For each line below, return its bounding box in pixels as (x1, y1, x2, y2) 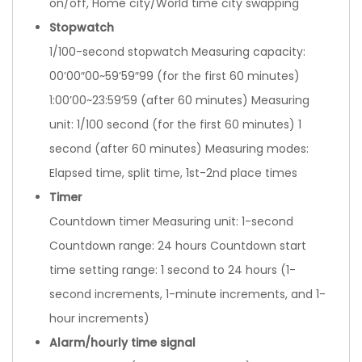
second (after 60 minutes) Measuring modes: (49, 140, 309, 157)
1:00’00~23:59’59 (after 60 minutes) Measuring (49, 91, 309, 108)
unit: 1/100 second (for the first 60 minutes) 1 (49, 116, 301, 133)
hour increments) (49, 309, 149, 326)
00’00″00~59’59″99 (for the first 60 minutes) (49, 67, 300, 84)
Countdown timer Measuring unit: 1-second (49, 213, 293, 229)
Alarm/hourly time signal (49, 334, 196, 351)
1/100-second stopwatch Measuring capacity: (49, 43, 305, 60)
